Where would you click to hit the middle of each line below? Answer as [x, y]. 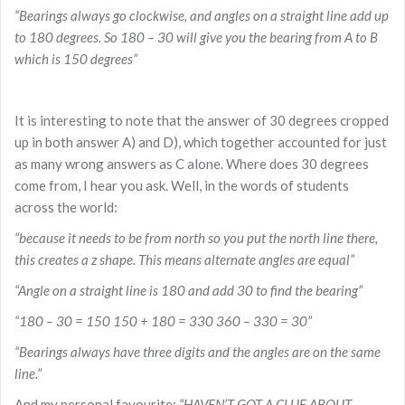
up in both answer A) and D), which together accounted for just [201, 141]
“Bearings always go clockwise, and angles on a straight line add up [202, 15]
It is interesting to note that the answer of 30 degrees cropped [202, 120]
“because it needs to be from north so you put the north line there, [196, 237]
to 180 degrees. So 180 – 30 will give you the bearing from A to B [196, 37]
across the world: [66, 207]
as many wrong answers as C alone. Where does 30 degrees [192, 163]
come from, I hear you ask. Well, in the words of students [182, 185]
